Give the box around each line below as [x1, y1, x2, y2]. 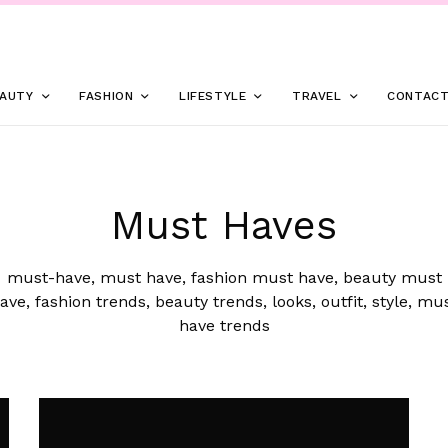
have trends [178, 316, 270, 335]
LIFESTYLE [178, 88, 247, 103]
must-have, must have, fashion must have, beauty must [6, 268, 442, 287]
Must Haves [111, 202, 337, 249]
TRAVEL [292, 88, 342, 103]
